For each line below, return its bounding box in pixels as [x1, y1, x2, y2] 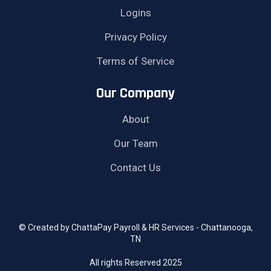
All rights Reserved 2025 [89, 257, 182, 267]
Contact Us [110, 161, 161, 174]
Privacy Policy [104, 30, 167, 43]
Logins [120, 6, 151, 19]
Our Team [113, 137, 158, 149]
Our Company [96, 83, 175, 102]
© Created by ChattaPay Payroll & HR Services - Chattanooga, [18, 222, 253, 232]
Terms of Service [97, 54, 174, 67]
